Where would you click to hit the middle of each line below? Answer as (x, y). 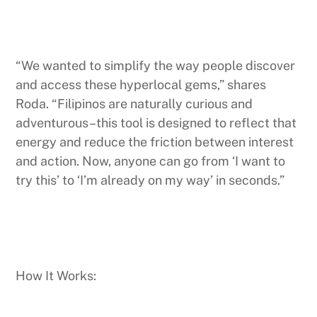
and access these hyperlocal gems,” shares (141, 85)
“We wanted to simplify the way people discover (156, 66)
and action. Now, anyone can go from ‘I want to (151, 161)
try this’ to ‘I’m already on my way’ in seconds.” (150, 180)
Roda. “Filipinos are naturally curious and (134, 104)
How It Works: (56, 276)
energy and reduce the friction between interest (155, 142)
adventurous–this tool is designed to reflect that (156, 123)
